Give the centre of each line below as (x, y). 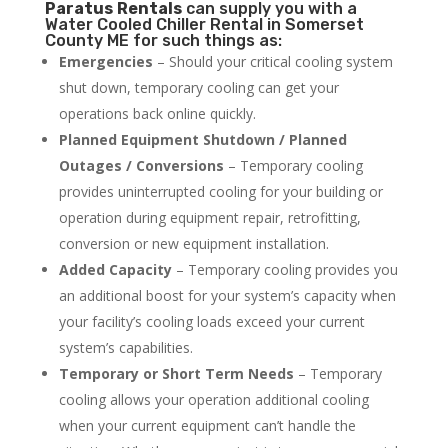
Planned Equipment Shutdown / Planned (202, 140)
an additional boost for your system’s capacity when (227, 296)
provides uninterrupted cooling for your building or (220, 192)
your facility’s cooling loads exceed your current (211, 322)
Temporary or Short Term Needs (176, 374)
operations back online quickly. (157, 114)
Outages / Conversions (141, 166)
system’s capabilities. (125, 348)
